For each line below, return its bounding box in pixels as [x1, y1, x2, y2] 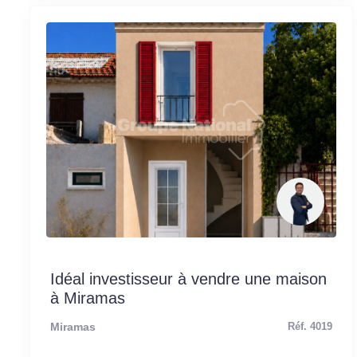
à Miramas [50, 288, 125, 307]
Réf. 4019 [288, 320, 333, 332]
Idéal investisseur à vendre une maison [50, 269, 327, 288]
